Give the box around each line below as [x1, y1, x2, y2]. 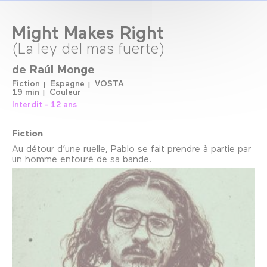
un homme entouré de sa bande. [12, 152, 151, 164]
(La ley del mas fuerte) [12, 38, 165, 57]
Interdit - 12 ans [12, 98, 77, 109]
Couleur [49, 86, 81, 97]
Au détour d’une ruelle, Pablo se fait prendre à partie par [12, 142, 251, 154]
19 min [12, 86, 39, 97]
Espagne [50, 77, 85, 88]
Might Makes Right [12, 20, 163, 42]
